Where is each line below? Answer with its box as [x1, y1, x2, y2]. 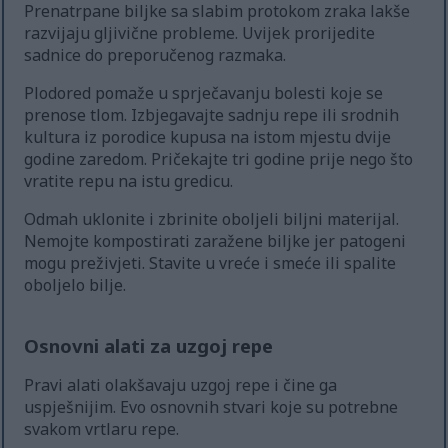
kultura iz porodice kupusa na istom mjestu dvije [24, 126, 392, 149]
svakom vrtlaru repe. [24, 418, 180, 441]
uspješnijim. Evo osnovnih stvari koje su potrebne [24, 396, 399, 419]
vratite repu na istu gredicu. [24, 170, 234, 193]
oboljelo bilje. [24, 274, 127, 297]
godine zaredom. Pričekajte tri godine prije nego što [24, 148, 414, 171]
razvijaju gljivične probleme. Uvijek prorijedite [24, 22, 376, 45]
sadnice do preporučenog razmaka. [24, 44, 287, 67]
